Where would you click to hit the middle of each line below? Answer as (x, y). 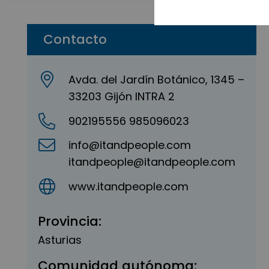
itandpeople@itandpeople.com (152, 162)
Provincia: (70, 221)
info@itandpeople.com (130, 145)
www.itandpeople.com (129, 186)
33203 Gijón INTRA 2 (122, 96)
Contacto (75, 39)
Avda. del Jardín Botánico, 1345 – (157, 80)
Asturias (60, 240)
